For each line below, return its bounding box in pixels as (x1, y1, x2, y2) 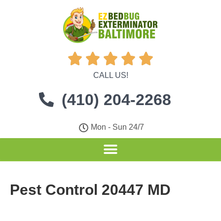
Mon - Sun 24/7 (91, 123, 145, 131)
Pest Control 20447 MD (10, 182, 171, 198)
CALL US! (93, 71, 128, 79)
